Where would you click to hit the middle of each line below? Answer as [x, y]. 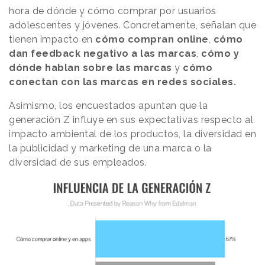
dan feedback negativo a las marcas [103, 54]
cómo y [220, 54]
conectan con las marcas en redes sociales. [122, 82]
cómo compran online [152, 39]
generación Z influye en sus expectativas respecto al [131, 120]
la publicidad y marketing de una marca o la [110, 148]
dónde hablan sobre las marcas [91, 68]
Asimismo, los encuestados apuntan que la [108, 106]
